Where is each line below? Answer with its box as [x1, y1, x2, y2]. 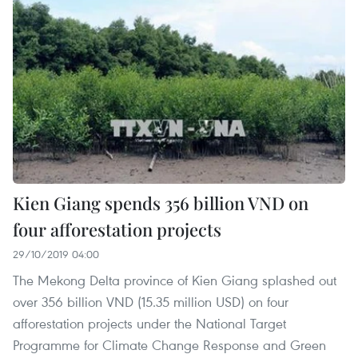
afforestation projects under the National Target [13, 314, 286, 333]
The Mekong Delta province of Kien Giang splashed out [13, 271, 336, 290]
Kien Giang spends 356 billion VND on [13, 191, 308, 216]
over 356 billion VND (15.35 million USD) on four [13, 292, 288, 312]
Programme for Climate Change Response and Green [13, 336, 326, 355]
